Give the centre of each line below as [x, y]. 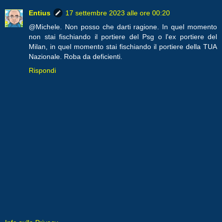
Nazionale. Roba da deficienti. [76, 56]
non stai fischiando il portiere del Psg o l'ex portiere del [123, 36]
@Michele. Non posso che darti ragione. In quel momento [123, 27]
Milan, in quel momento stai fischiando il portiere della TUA [123, 46]
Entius [40, 13]
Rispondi [42, 70]
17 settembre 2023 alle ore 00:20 [118, 13]
